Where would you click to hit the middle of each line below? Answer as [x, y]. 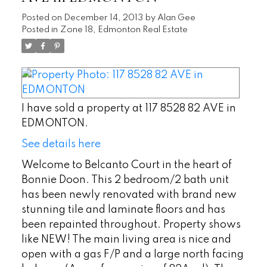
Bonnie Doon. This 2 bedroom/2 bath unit [125, 180]
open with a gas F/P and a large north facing [132, 254]
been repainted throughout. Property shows [131, 224]
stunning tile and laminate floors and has [123, 209]
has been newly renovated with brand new [129, 195]
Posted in [39, 30]
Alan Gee [176, 18]
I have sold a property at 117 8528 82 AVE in [128, 108]
